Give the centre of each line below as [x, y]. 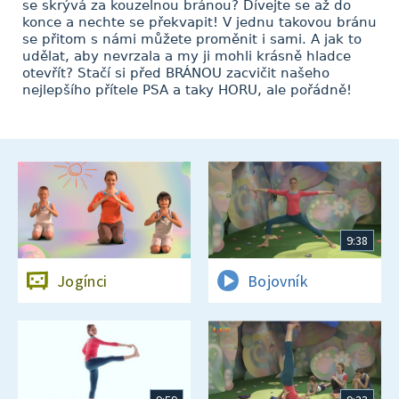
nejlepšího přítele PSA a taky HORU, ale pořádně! [187, 90]
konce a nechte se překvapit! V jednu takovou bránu [199, 22]
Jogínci [82, 281]
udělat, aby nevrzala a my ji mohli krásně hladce [187, 56]
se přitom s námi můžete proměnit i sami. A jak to [192, 39]
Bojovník [278, 281]
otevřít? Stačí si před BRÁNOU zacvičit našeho [176, 73]
